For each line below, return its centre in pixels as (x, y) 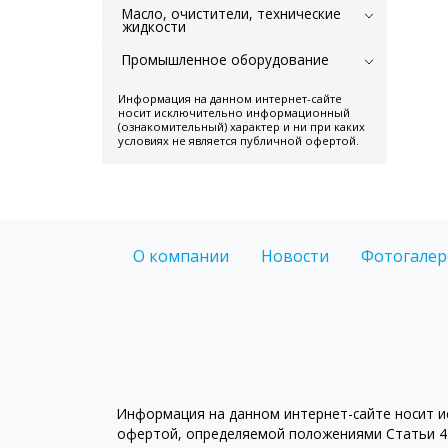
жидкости (154, 26)
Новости (295, 255)
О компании (181, 255)
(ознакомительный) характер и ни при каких (241, 126)
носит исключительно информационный (234, 112)
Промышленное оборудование (225, 59)
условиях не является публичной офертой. (238, 140)
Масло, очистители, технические (231, 13)
